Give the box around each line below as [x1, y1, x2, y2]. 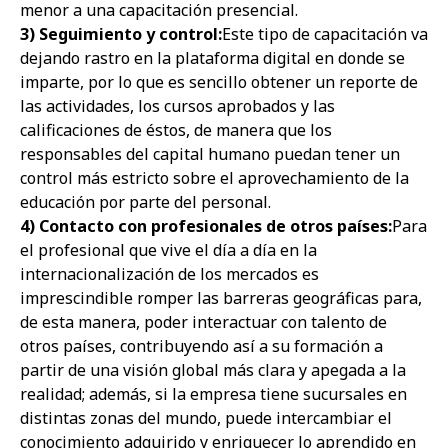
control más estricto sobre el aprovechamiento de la [20, 167, 409, 189]
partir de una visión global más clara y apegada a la [20, 359, 406, 381]
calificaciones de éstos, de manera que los [20, 119, 332, 141]
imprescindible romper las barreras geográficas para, [20, 287, 422, 309]
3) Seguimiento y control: [20, 23, 222, 45]
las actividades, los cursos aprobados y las [20, 95, 335, 117]
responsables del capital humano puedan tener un [20, 143, 400, 165]
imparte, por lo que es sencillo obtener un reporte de [20, 71, 418, 93]
